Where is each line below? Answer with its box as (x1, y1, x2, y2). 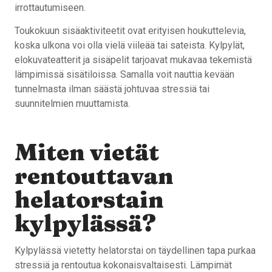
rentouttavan (15, 161, 174, 190)
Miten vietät (15, 137, 159, 166)
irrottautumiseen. (15, 1, 86, 13)
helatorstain (15, 185, 164, 214)
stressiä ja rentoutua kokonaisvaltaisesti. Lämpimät (15, 259, 232, 271)
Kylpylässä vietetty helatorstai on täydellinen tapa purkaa (15, 244, 256, 256)
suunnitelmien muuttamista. (15, 97, 130, 109)
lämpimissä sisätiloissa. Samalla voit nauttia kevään (15, 68, 234, 80)
